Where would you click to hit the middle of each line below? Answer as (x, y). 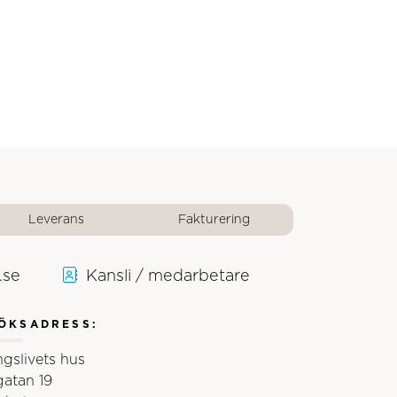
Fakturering (214, 220)
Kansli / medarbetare (168, 277)
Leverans (57, 220)
